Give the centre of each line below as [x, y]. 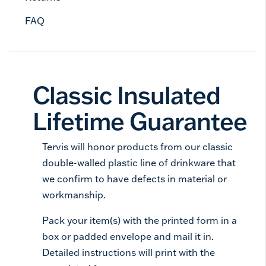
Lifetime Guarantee [140, 121]
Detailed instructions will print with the [129, 252]
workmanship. [74, 195]
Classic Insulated [126, 95]
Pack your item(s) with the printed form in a [140, 220]
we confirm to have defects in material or [134, 179]
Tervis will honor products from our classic [137, 147]
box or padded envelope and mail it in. [128, 236]
